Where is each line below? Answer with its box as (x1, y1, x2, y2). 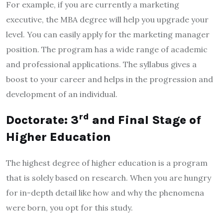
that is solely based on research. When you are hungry (6, 172, 211, 183)
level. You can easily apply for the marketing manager (6, 29, 210, 39)
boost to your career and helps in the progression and (6, 74, 213, 84)
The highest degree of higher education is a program (6, 157, 208, 168)
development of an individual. (6, 89, 117, 99)
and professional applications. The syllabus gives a (6, 59, 197, 69)
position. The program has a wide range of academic (6, 44, 208, 54)
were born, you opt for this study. (6, 202, 133, 213)
